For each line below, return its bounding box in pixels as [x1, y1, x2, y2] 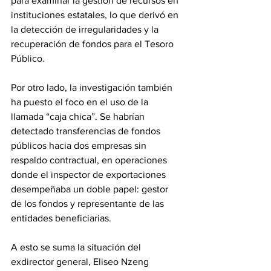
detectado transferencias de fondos [11, 126, 163, 137]
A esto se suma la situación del [11, 242, 143, 253]
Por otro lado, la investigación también [11, 82, 175, 93]
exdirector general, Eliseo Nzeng [11, 256, 151, 267]
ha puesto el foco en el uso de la [11, 97, 151, 108]
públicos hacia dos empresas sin [11, 140, 149, 151]
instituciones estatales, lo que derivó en [11, 10, 181, 21]
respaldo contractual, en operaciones [11, 155, 169, 166]
